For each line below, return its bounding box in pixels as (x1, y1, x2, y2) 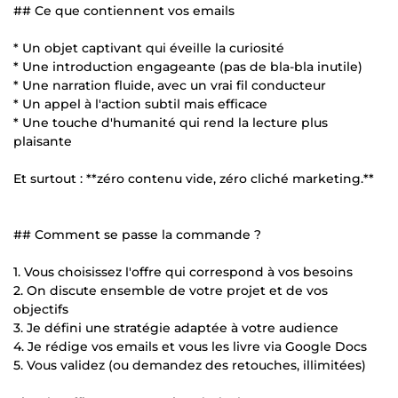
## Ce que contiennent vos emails (13, 2, 235, 19)
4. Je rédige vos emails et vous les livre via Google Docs (13, 338, 367, 354)
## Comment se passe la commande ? (13, 226, 261, 243)
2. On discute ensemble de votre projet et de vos (13, 282, 328, 298)
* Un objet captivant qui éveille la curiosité (13, 39, 284, 56)
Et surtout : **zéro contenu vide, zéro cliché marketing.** (13, 170, 374, 187)
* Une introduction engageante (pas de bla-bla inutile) (13, 58, 362, 75)
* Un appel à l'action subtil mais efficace (13, 95, 267, 112)
